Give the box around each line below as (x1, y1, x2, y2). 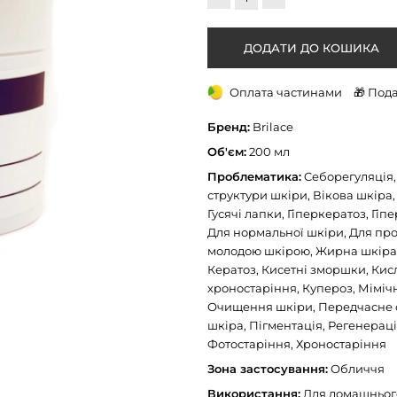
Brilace (250, 120, 293, 135)
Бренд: (207, 120, 250, 135)
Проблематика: (207, 169, 301, 184)
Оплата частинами (227, 84, 342, 99)
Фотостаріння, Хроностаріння (207, 337, 386, 352)
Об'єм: (207, 144, 246, 160)
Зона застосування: (207, 362, 328, 377)
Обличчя (328, 362, 385, 377)
